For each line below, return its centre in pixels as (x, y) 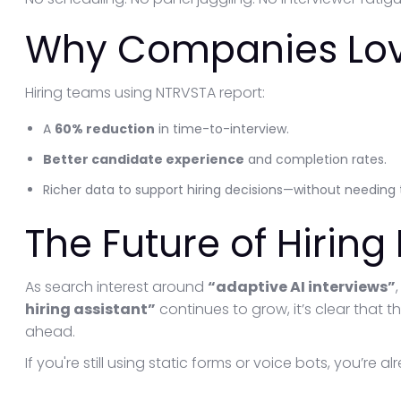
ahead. (50, 332)
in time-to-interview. (222, 129)
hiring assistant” (90, 309)
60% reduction (105, 129)
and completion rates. (316, 159)
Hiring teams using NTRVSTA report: (145, 93)
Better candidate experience (144, 159)
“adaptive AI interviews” (302, 287)
